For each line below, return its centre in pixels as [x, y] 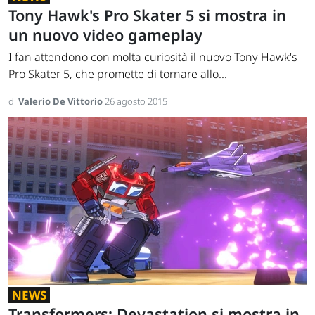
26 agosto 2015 [136, 102]
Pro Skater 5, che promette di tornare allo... [118, 74]
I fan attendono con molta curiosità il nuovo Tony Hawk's [153, 57]
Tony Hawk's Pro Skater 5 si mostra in [147, 15]
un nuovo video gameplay [105, 35]
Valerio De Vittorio [62, 102]
